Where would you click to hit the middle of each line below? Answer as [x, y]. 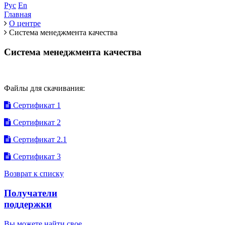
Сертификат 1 [36, 105]
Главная [18, 14]
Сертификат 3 [36, 157]
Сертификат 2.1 [39, 140]
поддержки [28, 204]
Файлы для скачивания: [44, 88]
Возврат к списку [34, 174]
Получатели [31, 193]
